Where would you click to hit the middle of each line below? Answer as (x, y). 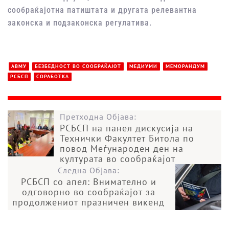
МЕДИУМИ (143, 66)
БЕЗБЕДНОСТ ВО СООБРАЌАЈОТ (78, 66)
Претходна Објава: (98, 116)
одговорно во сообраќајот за (88, 192)
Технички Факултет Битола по (127, 138)
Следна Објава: (88, 170)
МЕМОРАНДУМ (185, 66)
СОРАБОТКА (53, 77)
